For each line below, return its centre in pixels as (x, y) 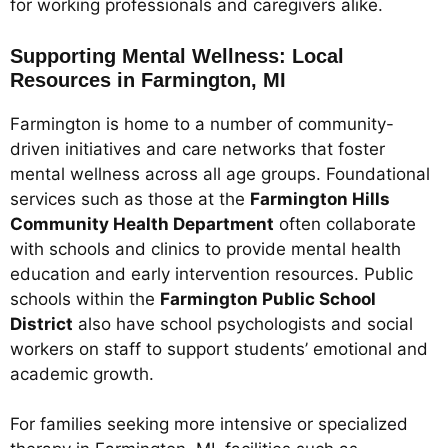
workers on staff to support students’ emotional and (219, 348)
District (41, 323)
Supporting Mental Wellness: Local (177, 55)
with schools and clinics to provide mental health (205, 248)
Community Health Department (142, 223)
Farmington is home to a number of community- (202, 123)
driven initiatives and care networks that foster (197, 148)
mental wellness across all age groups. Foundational (220, 173)
